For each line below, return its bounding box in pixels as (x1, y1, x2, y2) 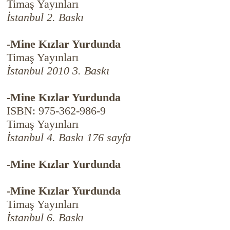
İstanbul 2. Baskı (6, 11, 84, 24)
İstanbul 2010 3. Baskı (6, 64, 109, 77)
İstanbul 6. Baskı (6, 211, 84, 224)
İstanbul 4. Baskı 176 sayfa (6, 131, 131, 144)
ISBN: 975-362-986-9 (6, 104, 106, 117)
